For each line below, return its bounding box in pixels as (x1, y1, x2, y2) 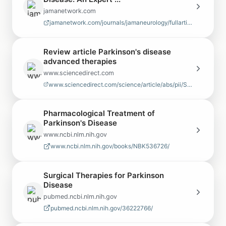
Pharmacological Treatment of (43, 108, 155, 119)
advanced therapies (43, 56, 117, 66)
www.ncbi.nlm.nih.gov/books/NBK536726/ (50, 142, 169, 150)
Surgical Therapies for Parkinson (43, 170, 164, 180)
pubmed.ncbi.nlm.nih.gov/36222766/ (50, 204, 153, 212)
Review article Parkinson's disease (43, 46, 171, 56)
